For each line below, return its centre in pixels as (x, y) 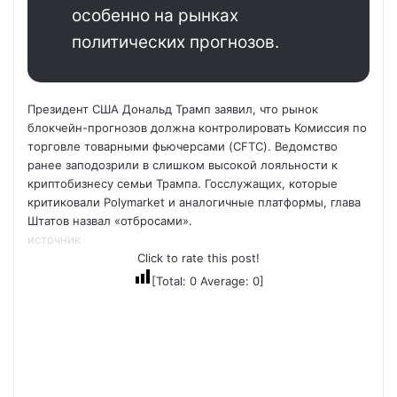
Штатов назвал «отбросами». (110, 221)
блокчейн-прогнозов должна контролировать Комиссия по (197, 128)
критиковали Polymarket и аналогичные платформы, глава (194, 202)
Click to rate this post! (198, 258)
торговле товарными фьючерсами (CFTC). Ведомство (183, 146)
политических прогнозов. (175, 42)
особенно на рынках (155, 16)
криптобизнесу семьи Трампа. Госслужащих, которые (183, 183)
